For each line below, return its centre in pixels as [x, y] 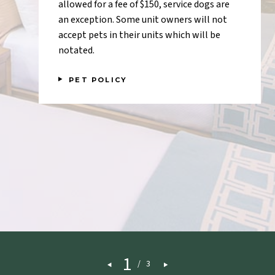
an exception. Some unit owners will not [142, 20]
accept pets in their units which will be [139, 35]
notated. [76, 51]
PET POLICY [98, 79]
